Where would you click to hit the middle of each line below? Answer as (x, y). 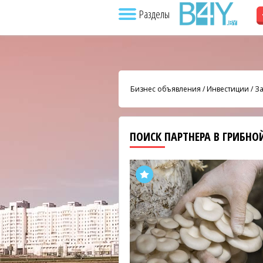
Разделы (154, 14)
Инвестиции (228, 89)
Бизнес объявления (166, 89)
